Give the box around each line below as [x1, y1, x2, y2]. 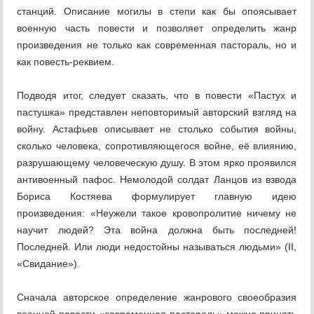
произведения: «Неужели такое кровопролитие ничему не [17, 207, 297, 219]
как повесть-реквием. [17, 56, 115, 68]
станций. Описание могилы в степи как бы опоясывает [17, 6, 297, 18]
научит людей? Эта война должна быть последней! [17, 224, 297, 236]
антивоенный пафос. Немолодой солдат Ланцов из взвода [17, 174, 297, 186]
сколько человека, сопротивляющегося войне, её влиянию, [17, 140, 297, 152]
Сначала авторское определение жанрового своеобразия [17, 292, 297, 303]
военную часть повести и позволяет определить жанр [17, 22, 297, 34]
